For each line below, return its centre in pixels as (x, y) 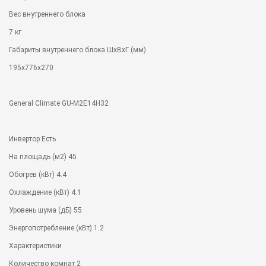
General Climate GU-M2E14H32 (59, 103)
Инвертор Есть (32, 139)
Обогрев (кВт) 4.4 (38, 174)
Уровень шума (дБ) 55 (45, 210)
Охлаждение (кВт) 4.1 (45, 192)
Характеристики (35, 246)
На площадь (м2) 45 (43, 156)
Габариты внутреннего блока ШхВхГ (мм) (77, 50)
